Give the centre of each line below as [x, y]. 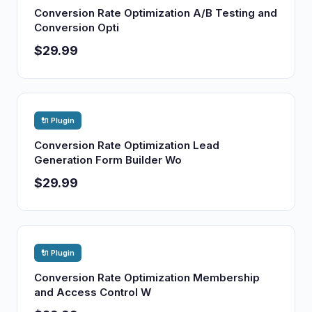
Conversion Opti [77, 28]
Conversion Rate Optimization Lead [127, 145]
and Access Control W [93, 292]
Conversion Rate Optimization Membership [147, 278]
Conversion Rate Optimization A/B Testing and [156, 13]
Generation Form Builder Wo [108, 160]
